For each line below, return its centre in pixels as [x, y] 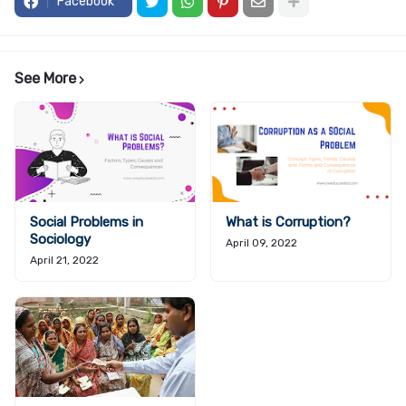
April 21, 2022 [64, 260]
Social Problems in [87, 222]
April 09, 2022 [261, 243]
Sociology [60, 239]
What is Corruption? [288, 222]
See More [45, 78]
